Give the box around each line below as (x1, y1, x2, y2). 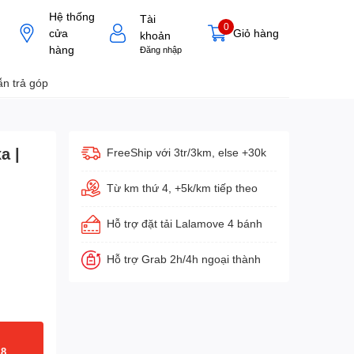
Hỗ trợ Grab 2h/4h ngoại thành (106, 252, 261, 265)
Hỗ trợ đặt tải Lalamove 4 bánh (106, 217, 262, 230)
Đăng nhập (140, 43, 183, 55)
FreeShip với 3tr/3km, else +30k (106, 145, 266, 159)
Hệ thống (48, 9, 95, 23)
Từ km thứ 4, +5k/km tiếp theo (106, 181, 258, 194)
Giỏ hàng (233, 26, 279, 40)
